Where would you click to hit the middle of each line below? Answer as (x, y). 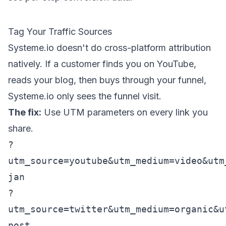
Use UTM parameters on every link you (125, 112)
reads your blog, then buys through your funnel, (107, 80)
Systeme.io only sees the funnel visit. (85, 96)
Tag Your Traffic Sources (60, 32)
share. (21, 128)
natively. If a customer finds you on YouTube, (102, 64)
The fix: (25, 112)
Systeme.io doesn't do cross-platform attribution (109, 48)
